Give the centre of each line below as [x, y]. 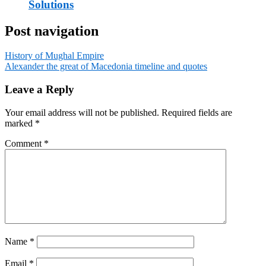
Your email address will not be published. [82, 112]
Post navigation [52, 31]
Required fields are [197, 112]
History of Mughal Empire [54, 56]
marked [20, 123]
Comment [24, 143]
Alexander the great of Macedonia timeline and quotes [106, 66]
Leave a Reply [39, 90]
